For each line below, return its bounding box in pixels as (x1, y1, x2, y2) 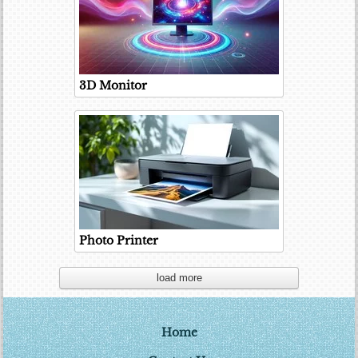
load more (156, 271, 202, 284)
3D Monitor (79, 78, 147, 93)
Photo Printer (79, 233, 158, 248)
